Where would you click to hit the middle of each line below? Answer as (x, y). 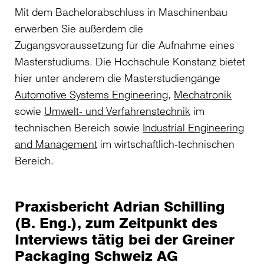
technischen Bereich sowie (79, 128)
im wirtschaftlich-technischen (166, 144)
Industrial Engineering (193, 128)
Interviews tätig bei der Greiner (125, 240)
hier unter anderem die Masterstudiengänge (118, 78)
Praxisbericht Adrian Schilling (120, 207)
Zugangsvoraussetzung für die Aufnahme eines (125, 45)
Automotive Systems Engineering (91, 95)
